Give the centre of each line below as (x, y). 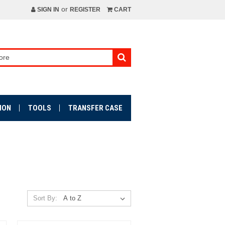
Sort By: (45, 198)
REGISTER (85, 10)
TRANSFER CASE (95, 108)
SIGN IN (47, 10)
